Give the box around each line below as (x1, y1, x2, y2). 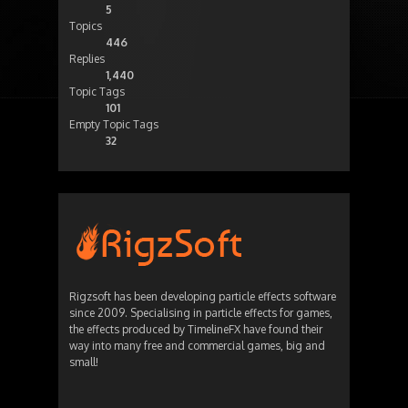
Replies (69, 52, 105, 66)
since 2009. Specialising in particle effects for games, (69, 306, 332, 321)
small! (69, 355, 98, 370)
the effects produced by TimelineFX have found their (69, 322, 322, 337)
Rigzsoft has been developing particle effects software (69, 290, 336, 304)
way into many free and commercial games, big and (69, 339, 325, 353)
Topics (69, 19, 102, 34)
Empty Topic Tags (69, 117, 158, 132)
